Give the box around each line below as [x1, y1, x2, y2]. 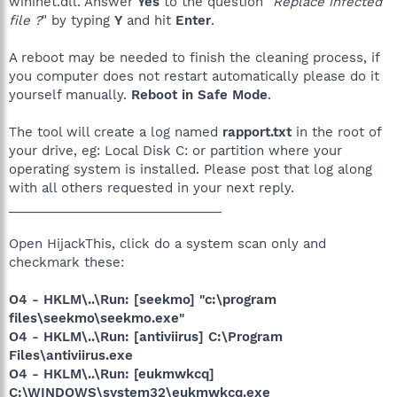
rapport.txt [222, 124, 292, 140]
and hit [122, 12, 175, 28]
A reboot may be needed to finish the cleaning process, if [9, 50, 379, 66]
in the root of [292, 124, 381, 140]
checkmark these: [9, 254, 124, 270]
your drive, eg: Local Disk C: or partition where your [9, 143, 342, 159]
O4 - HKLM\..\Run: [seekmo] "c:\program [9, 292, 276, 307]
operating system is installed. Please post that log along [9, 161, 372, 177]
